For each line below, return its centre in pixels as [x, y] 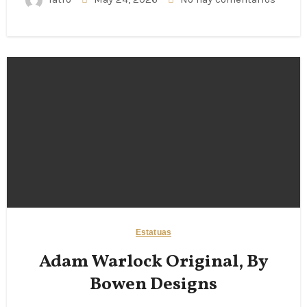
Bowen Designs [153, 284]
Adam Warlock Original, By [153, 262]
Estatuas [153, 232]
